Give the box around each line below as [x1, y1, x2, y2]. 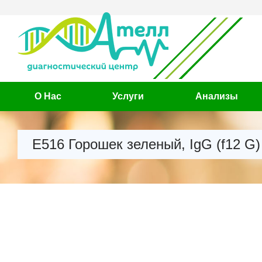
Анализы [195, 91, 238, 101]
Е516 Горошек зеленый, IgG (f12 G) [32, 136, 260, 152]
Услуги [112, 91, 144, 101]
